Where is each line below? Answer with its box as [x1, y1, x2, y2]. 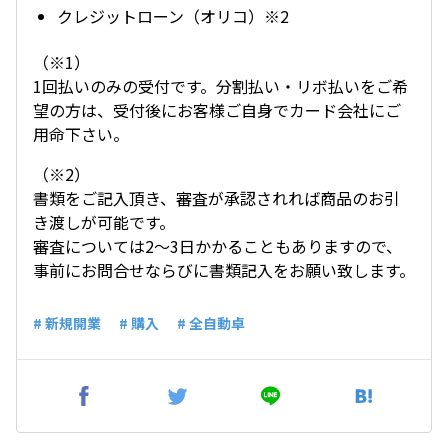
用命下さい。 [33, 122, 129, 146]
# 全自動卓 [177, 313, 245, 333]
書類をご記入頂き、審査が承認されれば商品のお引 [33, 186, 400, 210]
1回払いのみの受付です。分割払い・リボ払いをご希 [33, 74, 408, 98]
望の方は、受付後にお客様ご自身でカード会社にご [33, 98, 401, 122]
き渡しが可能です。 [33, 210, 175, 234]
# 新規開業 [33, 313, 101, 333]
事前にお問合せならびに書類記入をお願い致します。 [33, 258, 415, 282]
